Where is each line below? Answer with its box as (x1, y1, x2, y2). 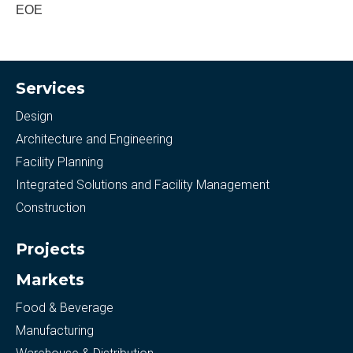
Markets (16, 270, 84, 289)
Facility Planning (16, 154, 103, 169)
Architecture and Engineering (16, 132, 173, 147)
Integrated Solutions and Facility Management (16, 177, 269, 192)
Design (16, 109, 53, 124)
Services (16, 79, 85, 98)
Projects (16, 240, 85, 258)
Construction (16, 200, 86, 215)
